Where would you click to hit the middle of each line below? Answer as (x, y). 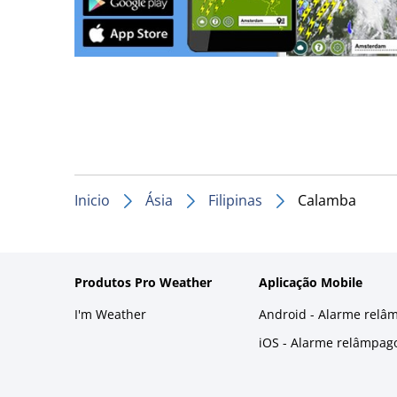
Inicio (92, 200)
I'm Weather (110, 314)
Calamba (327, 200)
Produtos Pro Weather (143, 282)
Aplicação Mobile (311, 282)
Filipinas (235, 200)
